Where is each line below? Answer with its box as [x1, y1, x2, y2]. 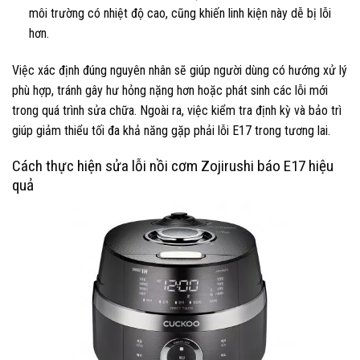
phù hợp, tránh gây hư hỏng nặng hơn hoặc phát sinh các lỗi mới [12, 82, 328, 98]
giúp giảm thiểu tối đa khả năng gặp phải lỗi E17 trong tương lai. [12, 122, 330, 138]
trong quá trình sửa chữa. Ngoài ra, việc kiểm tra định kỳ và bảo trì [12, 102, 342, 118]
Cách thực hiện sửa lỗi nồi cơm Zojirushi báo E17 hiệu [12, 157, 333, 176]
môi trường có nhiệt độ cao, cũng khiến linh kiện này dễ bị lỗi [28, 5, 331, 21]
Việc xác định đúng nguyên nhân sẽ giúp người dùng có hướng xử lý [12, 62, 347, 78]
